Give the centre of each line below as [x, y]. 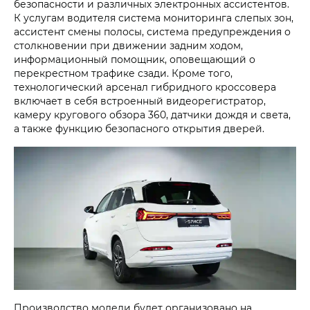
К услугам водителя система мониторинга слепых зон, [154, 17]
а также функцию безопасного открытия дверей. [139, 128]
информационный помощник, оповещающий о [135, 59]
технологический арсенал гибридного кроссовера [145, 86]
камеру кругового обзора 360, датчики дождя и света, [152, 114]
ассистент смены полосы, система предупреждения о [152, 31]
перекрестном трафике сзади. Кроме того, [123, 73]
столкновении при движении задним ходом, [128, 45]
